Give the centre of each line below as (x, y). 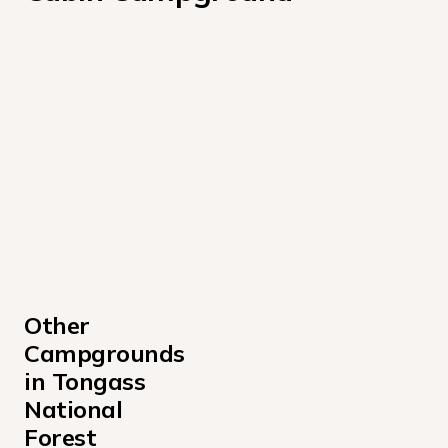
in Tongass (85, 381)
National (73, 409)
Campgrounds (104, 353)
